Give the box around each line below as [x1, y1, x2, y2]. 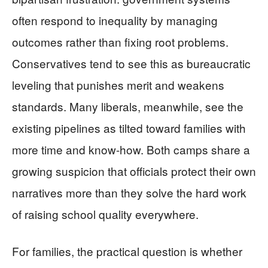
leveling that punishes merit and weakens [12, 76, 224, 93]
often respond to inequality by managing [12, 11, 218, 28]
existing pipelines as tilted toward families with [12, 119, 246, 136]
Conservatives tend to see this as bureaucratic [12, 54, 251, 71]
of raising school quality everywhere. [12, 205, 199, 222]
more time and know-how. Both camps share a [12, 141, 250, 157]
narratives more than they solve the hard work [12, 184, 246, 200]
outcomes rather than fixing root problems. [12, 33, 229, 50]
